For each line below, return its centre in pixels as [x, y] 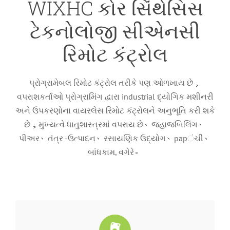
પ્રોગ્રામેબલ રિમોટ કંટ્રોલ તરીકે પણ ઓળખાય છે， [115, 83]
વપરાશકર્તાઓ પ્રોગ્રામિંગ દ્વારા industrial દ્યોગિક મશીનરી [115, 97]
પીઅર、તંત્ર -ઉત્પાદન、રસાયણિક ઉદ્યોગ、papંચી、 [115, 138]
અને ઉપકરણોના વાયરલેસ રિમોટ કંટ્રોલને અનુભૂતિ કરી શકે [115, 110]
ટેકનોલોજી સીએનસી [115, 31]
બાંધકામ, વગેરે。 [115, 152]
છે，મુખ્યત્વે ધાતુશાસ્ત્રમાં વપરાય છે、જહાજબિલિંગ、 [115, 124]
